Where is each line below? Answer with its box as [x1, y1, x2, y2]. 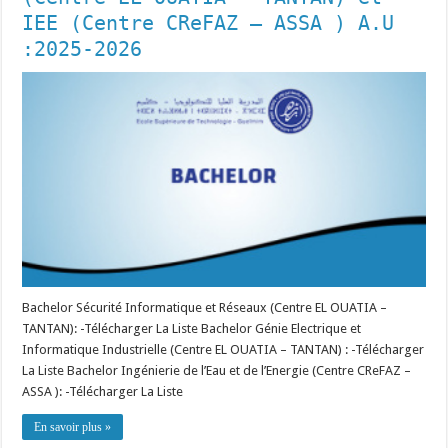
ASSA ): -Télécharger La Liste [22, 384, 184, 400]
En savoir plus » [34, 420, 112, 435]
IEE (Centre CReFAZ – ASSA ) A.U [22, 11, 395, 36]
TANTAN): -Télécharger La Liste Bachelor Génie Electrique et [22, 321, 362, 337]
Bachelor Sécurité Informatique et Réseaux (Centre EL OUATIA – [22, 300, 388, 316]
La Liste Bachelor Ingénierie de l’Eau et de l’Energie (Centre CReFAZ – [22, 363, 412, 379]
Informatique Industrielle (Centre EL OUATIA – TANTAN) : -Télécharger [22, 342, 425, 358]
